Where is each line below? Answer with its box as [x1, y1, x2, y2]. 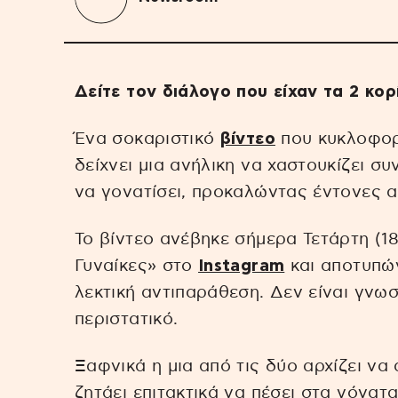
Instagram [198, 257, 285, 275]
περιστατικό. [75, 310, 179, 328]
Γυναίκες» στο [75, 257, 199, 275]
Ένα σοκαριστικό [75, 130, 220, 147]
